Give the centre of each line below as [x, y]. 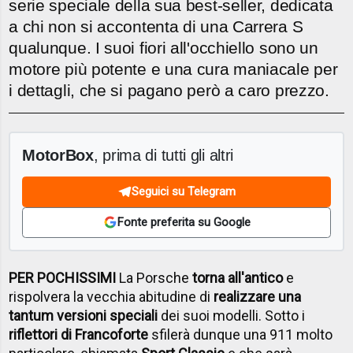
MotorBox [58, 154]
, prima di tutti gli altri [163, 154]
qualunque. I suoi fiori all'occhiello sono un [163, 48]
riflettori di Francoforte [79, 335]
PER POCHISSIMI [63, 278]
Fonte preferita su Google [184, 223]
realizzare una [258, 297]
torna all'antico [238, 278]
